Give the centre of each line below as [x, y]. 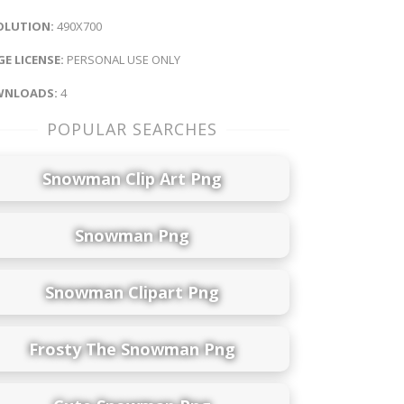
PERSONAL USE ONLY [122, 59]
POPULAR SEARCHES [132, 129]
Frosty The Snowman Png [132, 349]
